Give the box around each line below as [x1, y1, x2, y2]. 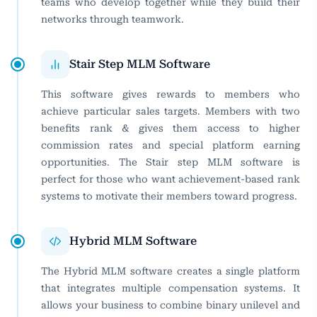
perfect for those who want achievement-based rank [41, 173, 300, 185]
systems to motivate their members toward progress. [41, 190, 297, 202]
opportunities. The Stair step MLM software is [41, 156, 300, 168]
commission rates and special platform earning [41, 139, 300, 151]
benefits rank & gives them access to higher [41, 122, 300, 134]
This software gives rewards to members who [41, 88, 300, 100]
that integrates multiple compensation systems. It [41, 282, 300, 294]
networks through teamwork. [41, 13, 184, 25]
